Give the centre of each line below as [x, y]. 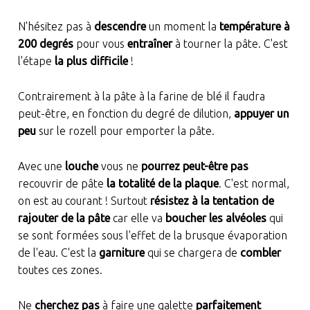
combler [260, 253]
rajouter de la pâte [64, 218]
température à [253, 27]
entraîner [149, 44]
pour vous [100, 44]
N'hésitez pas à [56, 27]
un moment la [181, 27]
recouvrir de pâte [62, 184]
